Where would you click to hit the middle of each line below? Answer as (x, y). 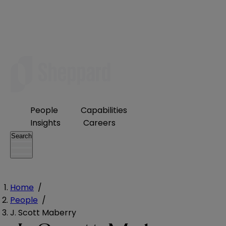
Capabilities (104, 110)
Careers (99, 123)
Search (21, 136)
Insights (45, 123)
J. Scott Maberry (43, 212)
